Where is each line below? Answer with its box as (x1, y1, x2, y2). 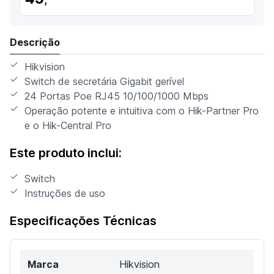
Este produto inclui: (10, 145, 122, 160)
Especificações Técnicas (10, 213, 157, 228)
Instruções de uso (24, 187, 105, 199)
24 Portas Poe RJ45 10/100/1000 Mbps (24, 89, 209, 102)
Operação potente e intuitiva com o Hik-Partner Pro (24, 104, 259, 117)
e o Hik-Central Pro (24, 119, 111, 131)
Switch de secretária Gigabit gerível (24, 75, 184, 87)
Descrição (10, 35, 60, 48)
